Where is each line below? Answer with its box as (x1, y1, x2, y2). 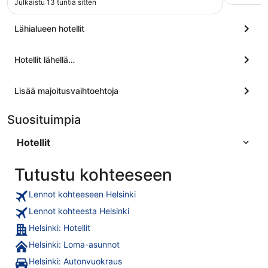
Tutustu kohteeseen (14, 165, 172, 185)
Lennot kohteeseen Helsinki (29, 189, 136, 200)
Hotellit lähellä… (14, 54, 75, 65)
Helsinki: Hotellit (29, 223, 90, 233)
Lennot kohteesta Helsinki (29, 206, 129, 217)
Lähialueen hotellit (14, 23, 84, 34)
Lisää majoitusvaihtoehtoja (14, 86, 118, 96)
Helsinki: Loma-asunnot (29, 239, 120, 250)
